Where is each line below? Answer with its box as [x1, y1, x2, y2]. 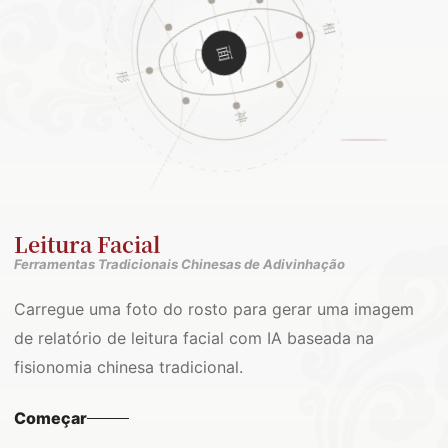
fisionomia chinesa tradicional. [14, 357, 243, 377]
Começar [14, 408, 87, 428]
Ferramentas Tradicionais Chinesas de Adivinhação [14, 256, 345, 272]
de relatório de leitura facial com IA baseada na [14, 328, 374, 348]
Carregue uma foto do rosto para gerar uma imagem [14, 299, 414, 319]
